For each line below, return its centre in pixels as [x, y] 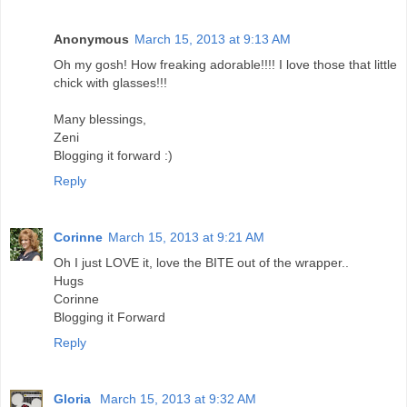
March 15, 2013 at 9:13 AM [213, 39]
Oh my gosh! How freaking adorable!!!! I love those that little [225, 64]
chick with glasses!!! [110, 82]
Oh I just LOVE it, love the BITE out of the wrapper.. [201, 262]
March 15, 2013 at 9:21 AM [186, 237]
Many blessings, [100, 119]
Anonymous [91, 39]
